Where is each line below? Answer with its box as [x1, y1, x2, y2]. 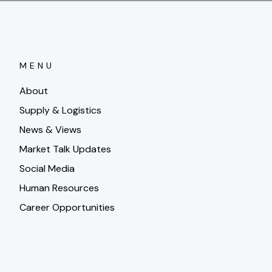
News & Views [19, 123, 81, 137]
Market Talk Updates [19, 143, 111, 156]
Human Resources [19, 182, 99, 195]
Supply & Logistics [19, 104, 101, 117]
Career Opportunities [19, 201, 115, 214]
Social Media [19, 162, 75, 175]
